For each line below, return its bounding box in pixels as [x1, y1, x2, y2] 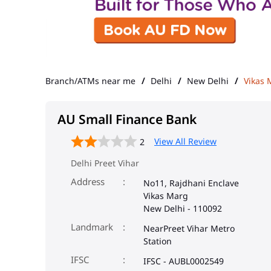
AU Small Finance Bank [57, 110, 197, 128]
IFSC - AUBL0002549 [143, 255, 224, 267]
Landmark [71, 220, 113, 233]
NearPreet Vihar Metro [143, 222, 235, 234]
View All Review [154, 135, 217, 147]
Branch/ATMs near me [45, 74, 135, 87]
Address [71, 175, 105, 188]
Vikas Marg [143, 189, 188, 201]
